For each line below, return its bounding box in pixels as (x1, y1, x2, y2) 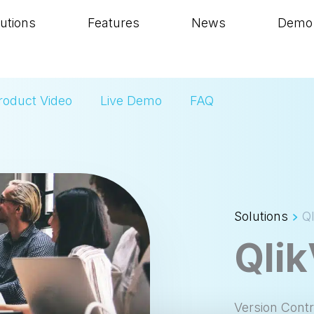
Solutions (234, 209, 288, 224)
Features (87, 15, 139, 30)
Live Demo (100, 93, 162, 108)
